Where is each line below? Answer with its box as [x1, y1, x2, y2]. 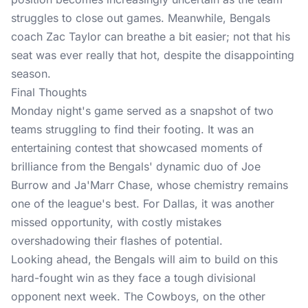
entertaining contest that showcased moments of [11, 141, 263, 155]
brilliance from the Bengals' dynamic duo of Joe [11, 159, 261, 173]
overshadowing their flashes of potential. [11, 234, 223, 247]
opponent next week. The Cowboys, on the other [11, 289, 265, 303]
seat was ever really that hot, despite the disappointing [11, 48, 294, 62]
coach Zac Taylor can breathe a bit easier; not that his [11, 30, 290, 43]
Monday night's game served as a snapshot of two [11, 104, 274, 118]
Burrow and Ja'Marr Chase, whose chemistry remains [11, 178, 288, 192]
